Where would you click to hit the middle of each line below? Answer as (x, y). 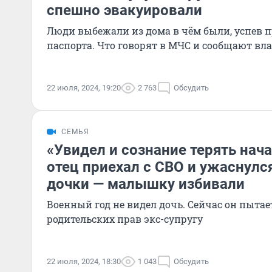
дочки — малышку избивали (146, 184)
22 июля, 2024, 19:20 (84, 88)
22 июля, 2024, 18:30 (84, 261)
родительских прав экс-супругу (125, 219)
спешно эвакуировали (124, 10)
